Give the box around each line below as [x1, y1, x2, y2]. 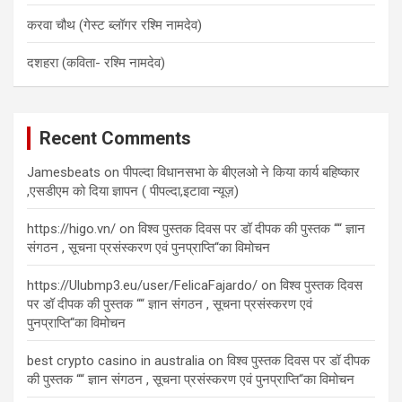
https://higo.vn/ [27, 221, 116, 237]
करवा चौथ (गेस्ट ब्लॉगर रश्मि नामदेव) [27, 17, 202, 33]
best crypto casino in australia [27, 353, 205, 369]
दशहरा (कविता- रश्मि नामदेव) [27, 55, 165, 71]
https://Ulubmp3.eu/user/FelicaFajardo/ [27, 277, 258, 293]
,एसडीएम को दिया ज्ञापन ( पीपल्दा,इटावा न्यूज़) [27, 183, 239, 199]
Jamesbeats [27, 164, 100, 180]
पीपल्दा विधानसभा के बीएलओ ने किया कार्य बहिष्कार [123, 164, 360, 180]
